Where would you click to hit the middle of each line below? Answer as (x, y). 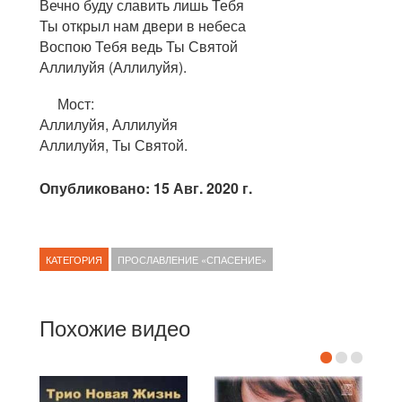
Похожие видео (115, 328)
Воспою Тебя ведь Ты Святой (139, 46)
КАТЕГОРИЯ (74, 259)
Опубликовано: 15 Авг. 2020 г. (146, 188)
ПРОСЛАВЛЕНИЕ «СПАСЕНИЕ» (192, 259)
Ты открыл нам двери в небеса (143, 25)
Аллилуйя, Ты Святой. (114, 144)
